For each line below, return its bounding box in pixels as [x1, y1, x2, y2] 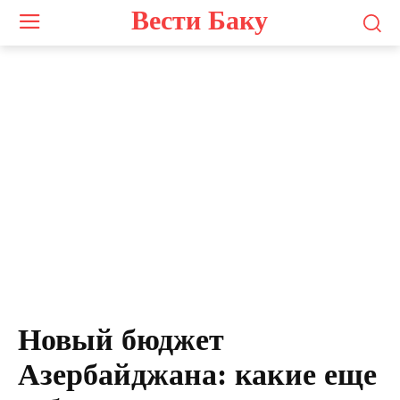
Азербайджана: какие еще [18, 358, 377, 392]
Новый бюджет [18, 323, 224, 357]
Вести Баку [131, 4, 269, 35]
